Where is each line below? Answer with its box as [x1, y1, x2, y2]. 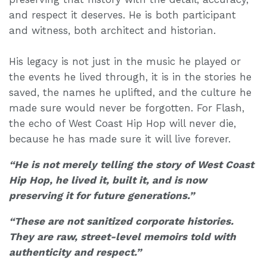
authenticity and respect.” [9, 246, 141, 258]
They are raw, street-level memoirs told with [9, 230, 236, 243]
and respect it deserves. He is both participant [9, 8, 236, 21]
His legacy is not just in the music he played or [9, 55, 241, 67]
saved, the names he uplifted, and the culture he [9, 86, 252, 98]
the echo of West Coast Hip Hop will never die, [9, 117, 236, 129]
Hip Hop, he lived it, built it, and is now [9, 173, 207, 186]
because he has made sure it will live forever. [9, 132, 231, 145]
